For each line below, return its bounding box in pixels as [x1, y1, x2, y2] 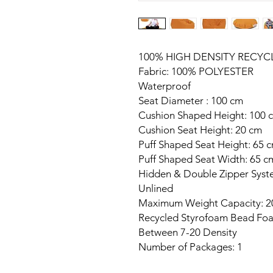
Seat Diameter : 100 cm [138, 94, 243, 107]
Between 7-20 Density [138, 226, 237, 238]
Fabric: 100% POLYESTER [138, 65, 253, 77]
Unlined [138, 182, 173, 194]
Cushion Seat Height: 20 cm [138, 124, 262, 136]
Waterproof [138, 80, 191, 92]
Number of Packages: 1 [138, 241, 243, 253]
